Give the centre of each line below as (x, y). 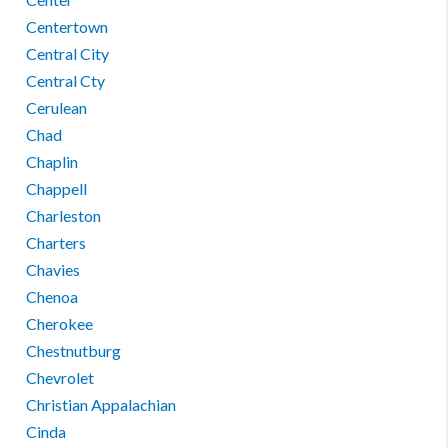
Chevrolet (60, 377)
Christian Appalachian (101, 404)
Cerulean (57, 107)
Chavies (53, 269)
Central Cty (66, 80)
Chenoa (52, 296)
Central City (68, 53)
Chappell (57, 188)
